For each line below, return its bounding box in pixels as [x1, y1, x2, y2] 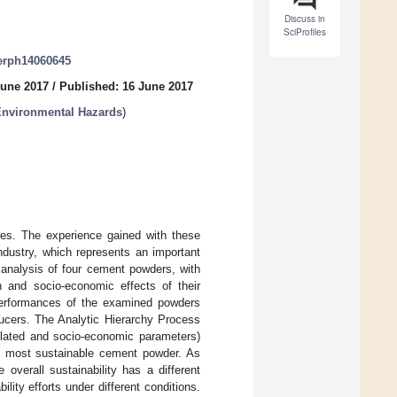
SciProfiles [284, 26, 326, 39]
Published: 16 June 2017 [59, 80, 193, 94]
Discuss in [284, 12, 325, 26]
